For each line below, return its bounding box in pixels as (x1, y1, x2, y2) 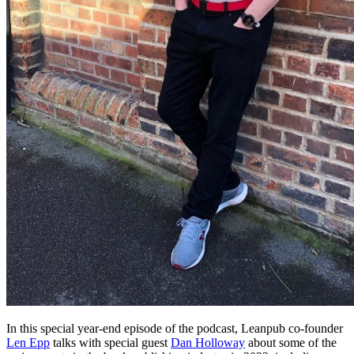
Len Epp (6, 336, 50, 350)
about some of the (245, 336, 337, 350)
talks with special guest (50, 336, 171, 350)
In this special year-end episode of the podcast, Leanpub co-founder (6, 322, 343, 336)
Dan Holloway (171, 336, 245, 350)
